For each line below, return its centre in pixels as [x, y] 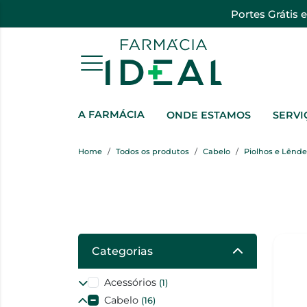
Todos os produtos [152, 152]
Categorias [122, 251]
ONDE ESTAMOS [209, 115]
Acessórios [132, 283]
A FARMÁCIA [111, 115]
